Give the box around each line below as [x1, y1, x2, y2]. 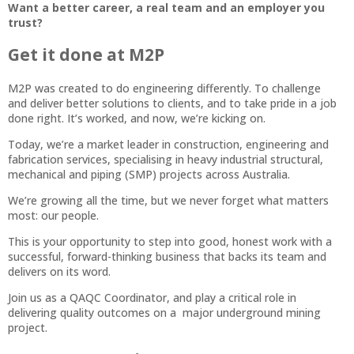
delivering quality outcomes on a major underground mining [8, 304, 321, 320]
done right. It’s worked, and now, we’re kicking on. [8, 110, 265, 126]
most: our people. [8, 207, 99, 223]
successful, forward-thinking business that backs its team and [8, 248, 326, 264]
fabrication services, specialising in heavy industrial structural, [8, 151, 323, 167]
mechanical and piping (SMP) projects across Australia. [8, 166, 290, 182]
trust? [8, 15, 43, 30]
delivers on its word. [8, 263, 111, 279]
